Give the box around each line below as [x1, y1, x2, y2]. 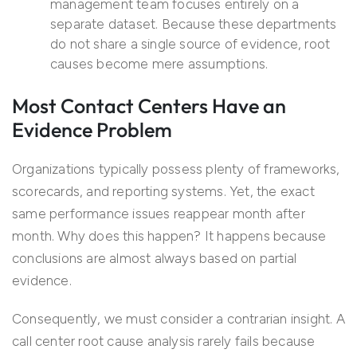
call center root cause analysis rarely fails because [12, 333, 316, 350]
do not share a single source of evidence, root [50, 36, 331, 53]
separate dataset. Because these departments [50, 16, 337, 33]
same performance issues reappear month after [12, 206, 305, 222]
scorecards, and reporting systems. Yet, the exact [12, 183, 315, 200]
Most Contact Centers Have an [12, 93, 286, 120]
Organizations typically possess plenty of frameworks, [12, 161, 340, 178]
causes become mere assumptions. [50, 56, 269, 73]
